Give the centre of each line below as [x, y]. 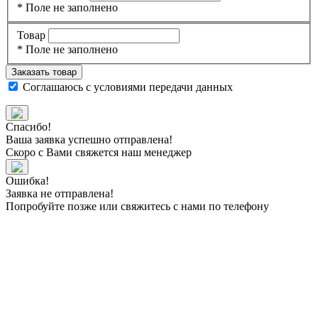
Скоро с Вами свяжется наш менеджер [99, 152]
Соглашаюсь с [58, 87]
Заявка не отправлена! [60, 193]
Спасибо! [28, 126]
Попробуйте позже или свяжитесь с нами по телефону [137, 206]
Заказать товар [44, 72]
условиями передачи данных [163, 87]
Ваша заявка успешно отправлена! [89, 139]
